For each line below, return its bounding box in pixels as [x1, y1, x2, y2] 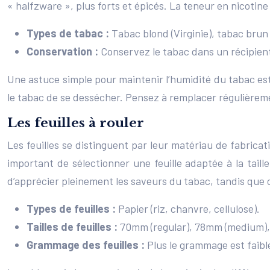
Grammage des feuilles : [27, 238, 147, 251]
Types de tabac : [27, 27, 111, 40]
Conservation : [27, 45, 101, 58]
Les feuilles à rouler [7, 115, 144, 131]
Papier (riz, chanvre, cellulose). [118, 202, 260, 215]
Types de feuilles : [27, 202, 118, 215]
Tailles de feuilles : [27, 220, 120, 233]
